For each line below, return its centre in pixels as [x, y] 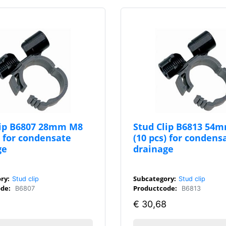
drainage [153, 148]
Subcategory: [155, 178]
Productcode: [155, 188]
